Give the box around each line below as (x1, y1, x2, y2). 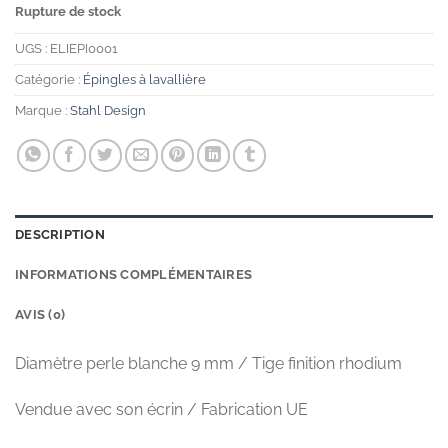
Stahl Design (70, 102, 146, 118)
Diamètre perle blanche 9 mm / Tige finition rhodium (15, 353, 402, 373)
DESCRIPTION (15, 226, 105, 242)
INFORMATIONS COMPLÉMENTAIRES (15, 266, 253, 282)
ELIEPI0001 (50, 40, 118, 56)
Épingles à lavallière (83, 71, 206, 87)
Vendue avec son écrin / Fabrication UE (15, 399, 308, 419)
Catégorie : (15, 71, 83, 87)
